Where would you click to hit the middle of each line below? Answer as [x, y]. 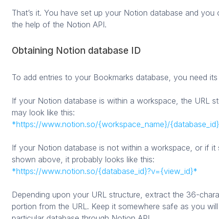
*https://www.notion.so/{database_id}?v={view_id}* [105, 171]
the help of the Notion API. [59, 24]
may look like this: [43, 112]
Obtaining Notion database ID [76, 50]
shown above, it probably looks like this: [83, 159]
